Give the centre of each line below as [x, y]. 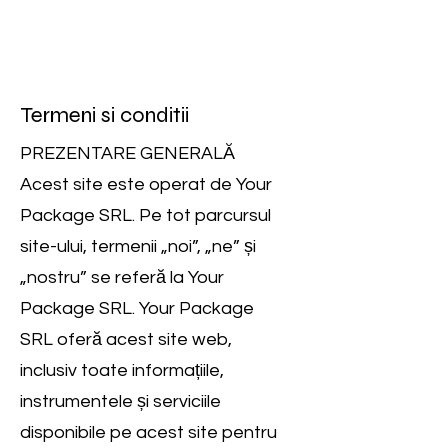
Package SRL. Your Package [137, 308]
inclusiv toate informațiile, [122, 370]
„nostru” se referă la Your [122, 277]
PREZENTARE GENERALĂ [127, 153]
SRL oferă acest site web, [126, 339]
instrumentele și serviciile [120, 401]
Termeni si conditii [104, 115]
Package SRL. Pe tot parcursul [145, 215]
